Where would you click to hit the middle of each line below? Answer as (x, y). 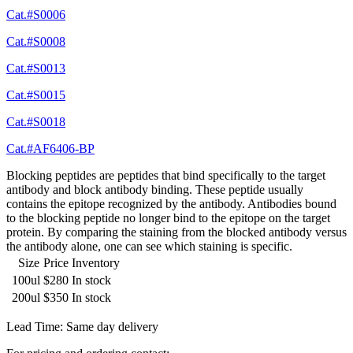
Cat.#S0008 (36, 42)
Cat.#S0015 (36, 95)
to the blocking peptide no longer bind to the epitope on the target (168, 218)
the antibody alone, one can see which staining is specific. (149, 247)
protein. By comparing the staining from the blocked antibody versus (176, 232)
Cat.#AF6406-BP (50, 149)
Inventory (96, 263)
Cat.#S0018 (36, 122)
